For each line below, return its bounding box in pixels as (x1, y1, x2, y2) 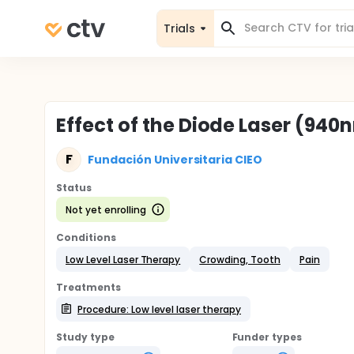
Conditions (56, 231, 116, 244)
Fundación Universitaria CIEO (88, 151, 263, 168)
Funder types (232, 330, 303, 344)
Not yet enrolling (66, 202, 146, 217)
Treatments (56, 281, 121, 294)
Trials (164, 20, 195, 36)
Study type (56, 330, 115, 344)
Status (56, 181, 92, 194)
